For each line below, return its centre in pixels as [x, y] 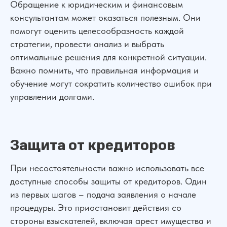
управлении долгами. [52, 97]
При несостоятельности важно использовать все [107, 168]
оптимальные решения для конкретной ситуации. [108, 57]
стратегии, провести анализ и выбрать [87, 44]
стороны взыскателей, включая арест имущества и [111, 221]
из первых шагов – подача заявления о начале [103, 194]
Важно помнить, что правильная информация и [104, 70]
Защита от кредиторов [93, 145]
